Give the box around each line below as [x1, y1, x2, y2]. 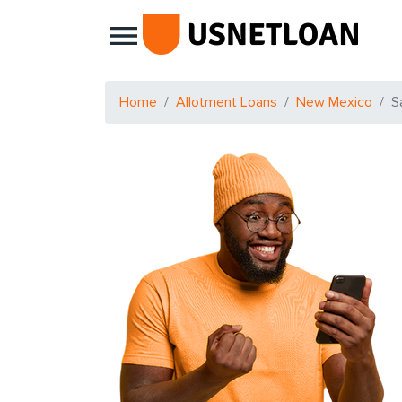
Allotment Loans [176, 93, 277, 111]
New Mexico [296, 93, 372, 111]
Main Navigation [104, 32, 275, 61]
